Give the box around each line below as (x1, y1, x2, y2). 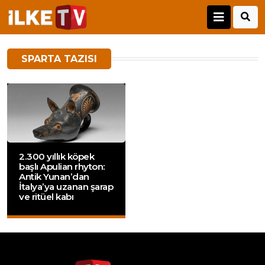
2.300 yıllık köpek (19, 151, 94, 163)
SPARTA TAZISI (21, 53, 97, 65)
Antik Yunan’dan (19, 171, 89, 183)
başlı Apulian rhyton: (19, 161, 105, 173)
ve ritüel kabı (19, 191, 73, 203)
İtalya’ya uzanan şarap (19, 181, 113, 193)
